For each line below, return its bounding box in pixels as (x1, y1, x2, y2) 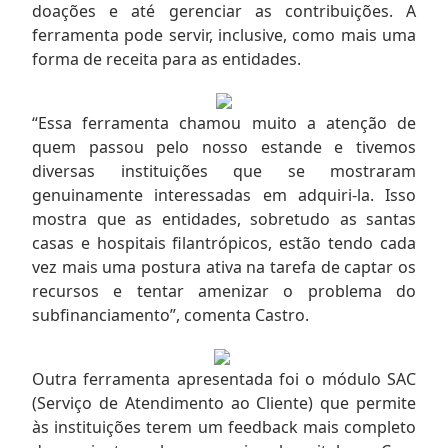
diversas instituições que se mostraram (32, 159, 416, 182)
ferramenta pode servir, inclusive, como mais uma (32, 23, 416, 46)
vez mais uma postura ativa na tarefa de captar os (32, 255, 416, 278)
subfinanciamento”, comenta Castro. (32, 303, 309, 326)
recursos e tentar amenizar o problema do (32, 279, 416, 302)
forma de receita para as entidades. (32, 47, 301, 70)
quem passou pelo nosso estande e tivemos (32, 135, 416, 158)
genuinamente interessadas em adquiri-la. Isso (32, 183, 416, 206)
